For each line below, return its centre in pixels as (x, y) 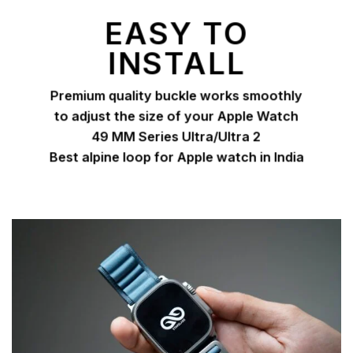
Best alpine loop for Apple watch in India (176, 157)
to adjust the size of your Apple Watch (176, 116)
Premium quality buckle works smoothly (176, 96)
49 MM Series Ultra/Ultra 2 (176, 137)
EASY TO (176, 33)
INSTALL (176, 63)
